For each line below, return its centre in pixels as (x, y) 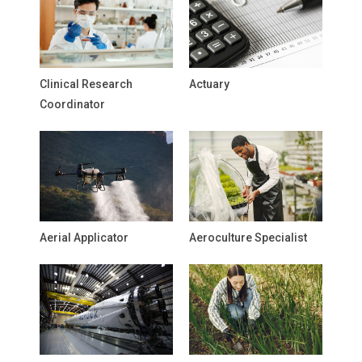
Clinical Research (86, 84)
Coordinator (72, 104)
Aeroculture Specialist (248, 238)
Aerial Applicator (84, 238)
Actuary (209, 84)
